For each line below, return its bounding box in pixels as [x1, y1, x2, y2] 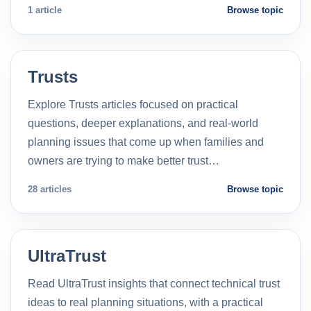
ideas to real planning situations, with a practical [28, 296, 263, 308]
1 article [28, 4, 62, 15]
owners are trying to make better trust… [28, 154, 219, 167]
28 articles [28, 183, 72, 194]
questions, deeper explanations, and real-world [28, 117, 258, 129]
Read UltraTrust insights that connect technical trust [28, 277, 280, 289]
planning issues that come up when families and [28, 135, 264, 148]
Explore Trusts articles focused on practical [28, 98, 238, 110]
